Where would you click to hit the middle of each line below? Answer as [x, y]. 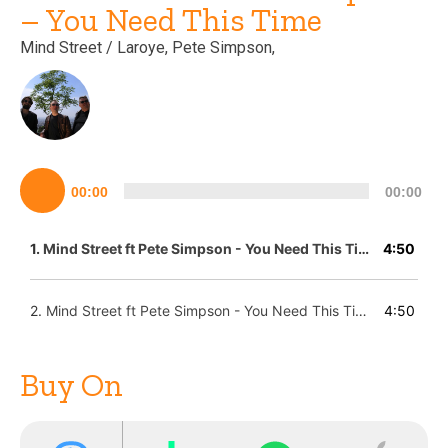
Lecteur [34, 177]
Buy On [71, 385]
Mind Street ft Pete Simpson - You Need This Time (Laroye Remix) [200, 248]
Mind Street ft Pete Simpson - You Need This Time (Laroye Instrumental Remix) [200, 310]
